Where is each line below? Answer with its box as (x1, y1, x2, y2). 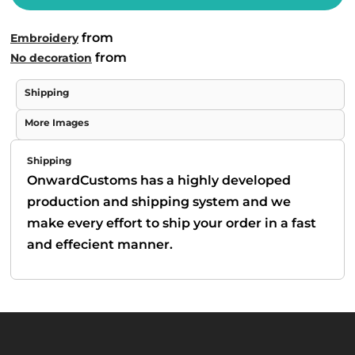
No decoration (10, 51, 92, 65)
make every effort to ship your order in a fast (27, 216, 316, 231)
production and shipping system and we (27, 194, 291, 209)
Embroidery (10, 31, 78, 45)
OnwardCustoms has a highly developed (27, 173, 291, 188)
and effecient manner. (27, 237, 173, 252)
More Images (25, 116, 89, 128)
